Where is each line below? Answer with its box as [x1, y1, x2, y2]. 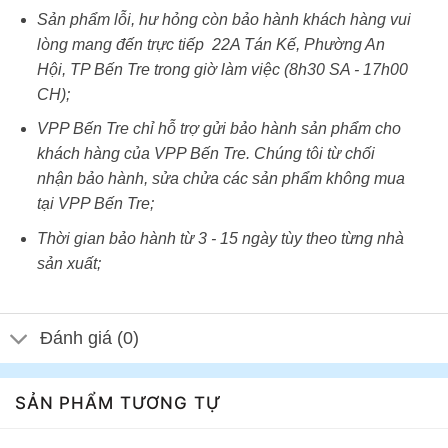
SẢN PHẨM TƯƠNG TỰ [15, 392, 222, 413]
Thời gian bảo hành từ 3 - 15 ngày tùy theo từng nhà [36, 229, 404, 247]
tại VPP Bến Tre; [36, 195, 154, 213]
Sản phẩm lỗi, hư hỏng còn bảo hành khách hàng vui [36, 10, 411, 28]
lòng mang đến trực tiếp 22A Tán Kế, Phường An [36, 35, 385, 53]
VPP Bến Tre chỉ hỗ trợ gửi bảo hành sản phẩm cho [36, 120, 401, 138]
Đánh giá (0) [40, 328, 140, 349]
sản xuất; [36, 254, 101, 272]
